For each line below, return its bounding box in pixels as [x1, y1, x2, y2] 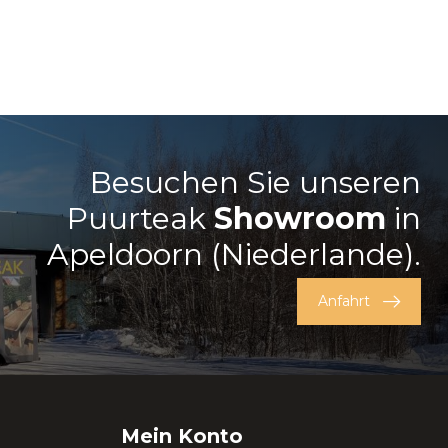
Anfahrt [318, 292, 370, 311]
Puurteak [67, 200, 214, 238]
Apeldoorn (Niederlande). [47, 236, 421, 274]
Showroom [214, 200, 386, 238]
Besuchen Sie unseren [90, 164, 421, 202]
